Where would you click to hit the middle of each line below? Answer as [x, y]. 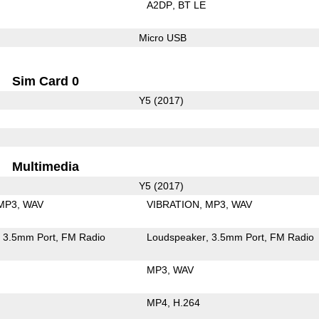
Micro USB [162, 37]
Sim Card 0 [46, 81]
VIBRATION [173, 204]
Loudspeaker [177, 237]
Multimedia [46, 166]
